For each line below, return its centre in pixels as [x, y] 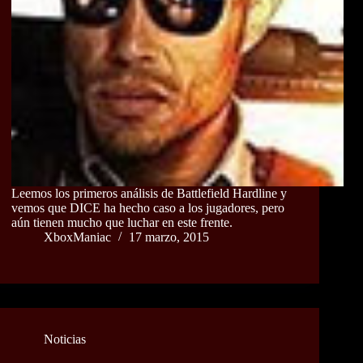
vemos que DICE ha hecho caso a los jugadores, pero [148, 208]
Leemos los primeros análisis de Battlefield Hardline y [149, 194]
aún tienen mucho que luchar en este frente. [122, 223]
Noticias [65, 340]
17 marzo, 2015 [169, 237]
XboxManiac [77, 237]
